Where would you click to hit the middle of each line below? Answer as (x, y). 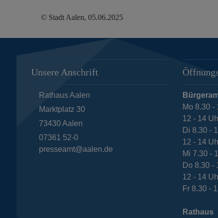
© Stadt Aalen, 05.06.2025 (82, 17)
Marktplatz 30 (62, 109)
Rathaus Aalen (64, 95)
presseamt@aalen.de (76, 149)
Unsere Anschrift (64, 72)
